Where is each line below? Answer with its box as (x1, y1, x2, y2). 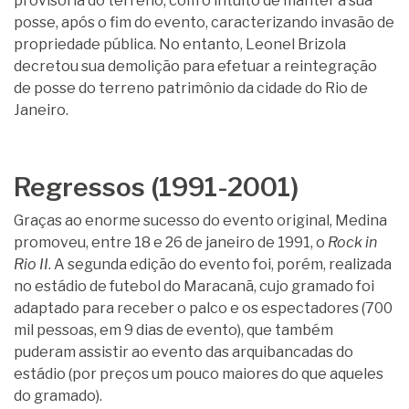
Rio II (14, 256, 48, 273)
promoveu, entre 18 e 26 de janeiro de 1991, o (14, 234, 328, 251)
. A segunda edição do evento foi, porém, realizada (48, 256, 392, 273)
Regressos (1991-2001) (14, 172, 299, 203)
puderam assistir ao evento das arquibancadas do (14, 343, 353, 361)
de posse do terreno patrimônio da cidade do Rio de (14, 79, 368, 97)
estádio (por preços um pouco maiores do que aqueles (14, 365, 383, 383)
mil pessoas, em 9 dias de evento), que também (14, 321, 333, 339)
